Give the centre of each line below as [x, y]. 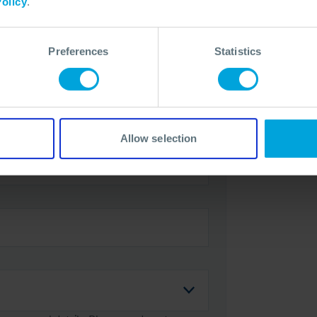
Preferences [79, 51]
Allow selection [158, 138]
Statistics [238, 51]
